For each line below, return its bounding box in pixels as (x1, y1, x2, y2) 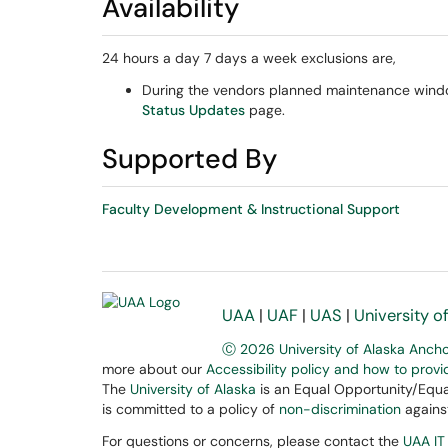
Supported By (102, 141, 277, 176)
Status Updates (142, 101, 245, 119)
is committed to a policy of (102, 400, 279, 418)
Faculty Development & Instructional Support (102, 200, 400, 218)
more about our (102, 360, 206, 378)
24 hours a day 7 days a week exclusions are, (102, 49, 396, 67)
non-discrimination (279, 400, 401, 418)
